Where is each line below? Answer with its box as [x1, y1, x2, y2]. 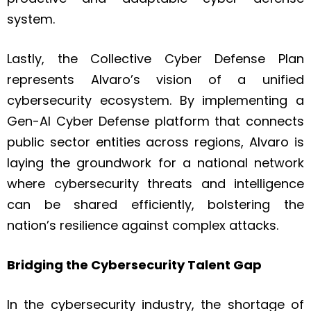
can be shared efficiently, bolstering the [7, 196, 304, 214]
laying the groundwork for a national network [7, 154, 304, 172]
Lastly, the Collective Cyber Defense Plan [7, 50, 304, 68]
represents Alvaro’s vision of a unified [7, 71, 304, 89]
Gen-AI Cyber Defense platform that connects [7, 112, 304, 131]
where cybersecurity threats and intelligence [7, 175, 304, 193]
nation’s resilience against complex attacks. [7, 217, 278, 235]
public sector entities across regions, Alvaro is [7, 133, 304, 151]
